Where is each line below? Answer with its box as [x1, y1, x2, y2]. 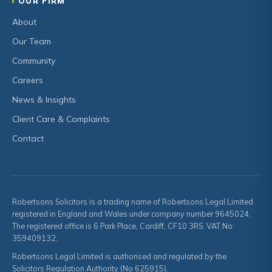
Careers [12, 74, 43, 86]
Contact [12, 132, 44, 144]
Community [12, 55, 55, 66]
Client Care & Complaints [12, 113, 110, 124]
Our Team [12, 35, 51, 47]
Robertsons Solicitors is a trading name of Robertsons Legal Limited [12, 196, 253, 206]
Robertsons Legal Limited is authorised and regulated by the [12, 251, 226, 261]
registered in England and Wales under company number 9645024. [12, 208, 251, 219]
